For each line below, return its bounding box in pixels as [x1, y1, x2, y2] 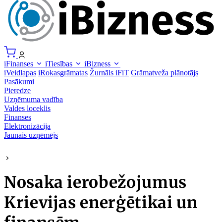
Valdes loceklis [4, 104, 51, 112]
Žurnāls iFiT [90, 68, 129, 77]
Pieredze [4, 86, 31, 95]
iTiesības [45, 59, 74, 68]
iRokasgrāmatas [38, 68, 88, 77]
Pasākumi [4, 77, 34, 86]
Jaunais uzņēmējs [4, 130, 58, 139]
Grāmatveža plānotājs [131, 68, 198, 77]
